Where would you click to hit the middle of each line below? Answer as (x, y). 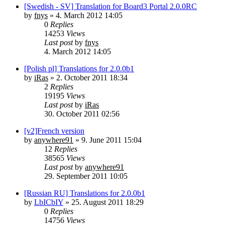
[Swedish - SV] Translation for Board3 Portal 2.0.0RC (110, 6)
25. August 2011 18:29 (107, 202)
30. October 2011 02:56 (82, 114)
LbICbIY (49, 202)
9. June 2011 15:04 (111, 140)
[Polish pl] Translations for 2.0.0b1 (79, 69)
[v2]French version (54, 131)
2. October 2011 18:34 (92, 78)
